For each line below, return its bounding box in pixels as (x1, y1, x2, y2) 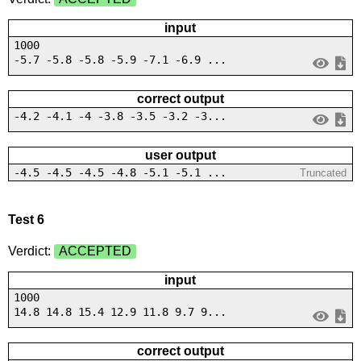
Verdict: (7, 244, 54, 259)
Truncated (300, 166, 347, 179)
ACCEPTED (58, 244, 131, 259)
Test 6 (7, 212, 44, 226)
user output (144, 147, 216, 162)
